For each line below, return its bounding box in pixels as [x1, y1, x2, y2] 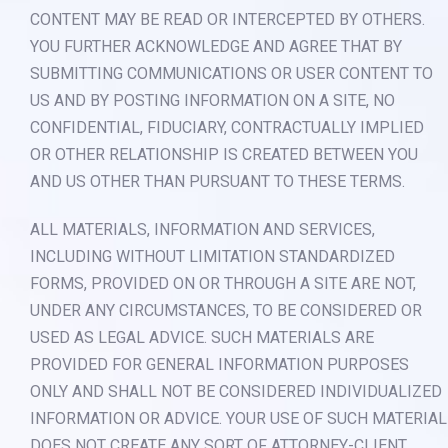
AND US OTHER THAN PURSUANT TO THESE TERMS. [30, 171, 405, 191]
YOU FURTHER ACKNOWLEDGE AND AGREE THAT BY [30, 36, 402, 56]
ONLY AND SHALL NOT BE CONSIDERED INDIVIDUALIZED [30, 381, 442, 401]
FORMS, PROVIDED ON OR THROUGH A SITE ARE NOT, [30, 273, 416, 293]
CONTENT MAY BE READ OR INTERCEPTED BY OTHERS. [30, 9, 425, 29]
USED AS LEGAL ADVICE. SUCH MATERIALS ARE [30, 327, 374, 347]
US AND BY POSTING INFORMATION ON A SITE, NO [30, 90, 395, 110]
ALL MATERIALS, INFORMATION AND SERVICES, [30, 219, 375, 239]
